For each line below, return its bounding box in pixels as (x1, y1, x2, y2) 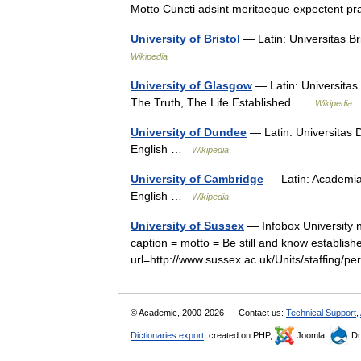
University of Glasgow (131, 79, 252, 92)
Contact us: (239, 308, 286, 317)
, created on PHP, (204, 330, 275, 340)
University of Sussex (131, 219, 244, 232)
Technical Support (286, 308, 356, 317)
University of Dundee (131, 126, 247, 139)
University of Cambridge (131, 172, 263, 185)
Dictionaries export (131, 330, 204, 340)
